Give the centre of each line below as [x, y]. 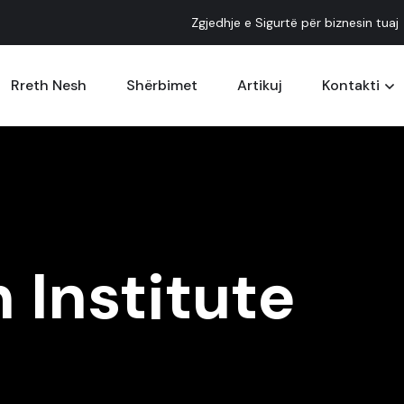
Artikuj [259, 85]
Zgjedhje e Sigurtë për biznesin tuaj [295, 23]
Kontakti [350, 85]
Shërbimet [161, 85]
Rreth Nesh [48, 85]
